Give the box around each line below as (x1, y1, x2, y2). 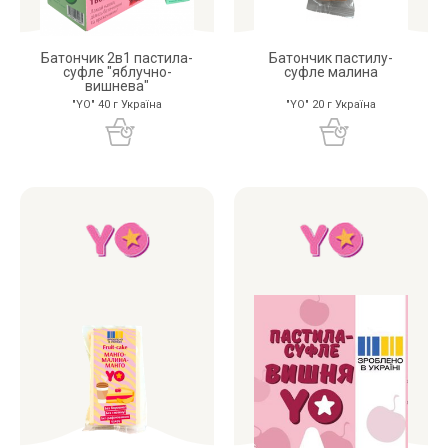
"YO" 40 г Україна (72, 97, 162, 111)
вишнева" (85, 77, 149, 94)
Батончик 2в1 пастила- (41, 49, 193, 66)
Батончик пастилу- (269, 49, 393, 66)
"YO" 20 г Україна (286, 97, 376, 111)
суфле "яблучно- (62, 63, 172, 80)
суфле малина (284, 63, 378, 80)
